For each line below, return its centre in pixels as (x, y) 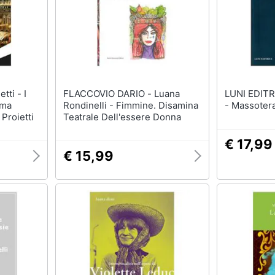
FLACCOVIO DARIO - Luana (108, 94)
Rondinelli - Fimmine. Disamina (130, 105)
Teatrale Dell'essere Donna (122, 117)
